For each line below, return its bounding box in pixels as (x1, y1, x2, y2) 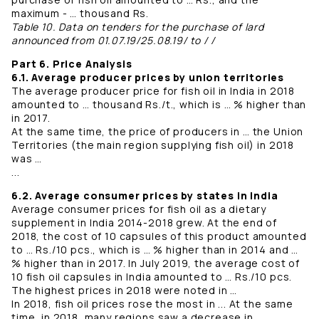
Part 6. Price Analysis (11, 57, 132, 71)
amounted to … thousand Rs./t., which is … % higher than (11, 98, 307, 112)
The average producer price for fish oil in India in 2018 (11, 84, 296, 98)
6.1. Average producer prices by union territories (11, 70, 285, 85)
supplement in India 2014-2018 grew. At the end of (11, 216, 278, 230)
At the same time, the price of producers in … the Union (11, 125, 304, 139)
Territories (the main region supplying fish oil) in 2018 (11, 138, 295, 152)
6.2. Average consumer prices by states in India (11, 189, 278, 203)
